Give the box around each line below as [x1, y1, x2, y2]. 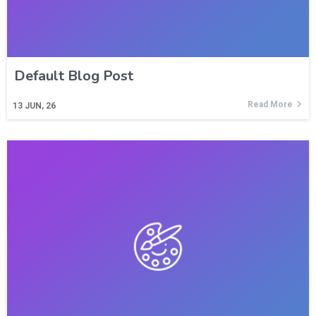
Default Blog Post [14, 66, 133, 85]
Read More [248, 99, 293, 109]
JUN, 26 [25, 100, 56, 111]
